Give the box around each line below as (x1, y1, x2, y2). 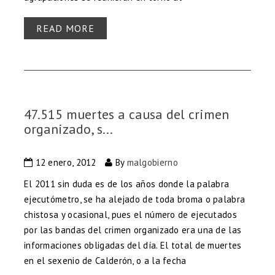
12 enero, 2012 (33, 157, 96, 169)
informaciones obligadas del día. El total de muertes (23, 239, 242, 252)
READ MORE (36, 22, 95, 35)
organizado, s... (23, 120, 113, 138)
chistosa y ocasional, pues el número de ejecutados (23, 209, 237, 221)
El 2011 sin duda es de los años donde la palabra (23, 178, 230, 190)
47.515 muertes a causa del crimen (23, 106, 229, 123)
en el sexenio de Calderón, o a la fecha (23, 255, 187, 267)
